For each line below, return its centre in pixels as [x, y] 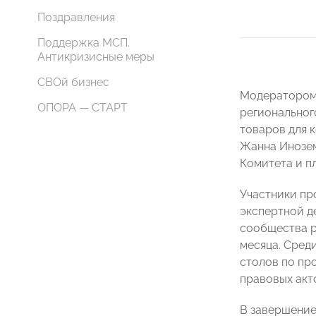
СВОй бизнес [73, 82]
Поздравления [76, 17]
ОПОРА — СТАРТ [83, 108]
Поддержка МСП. [84, 43]
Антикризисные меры [96, 57]
